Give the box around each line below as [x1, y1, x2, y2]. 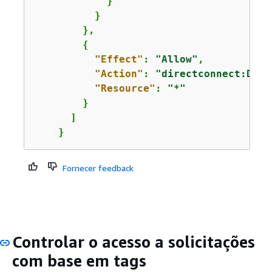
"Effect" [94, 53, 143, 65]
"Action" [94, 67, 143, 80]
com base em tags [12, 251, 146, 270]
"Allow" [155, 53, 198, 65]
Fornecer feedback [62, 162, 134, 173]
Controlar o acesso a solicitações [12, 232, 255, 251]
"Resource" [94, 82, 155, 94]
